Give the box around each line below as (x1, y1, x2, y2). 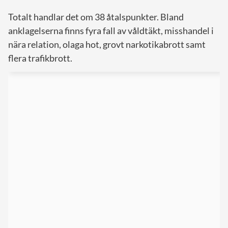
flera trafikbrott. (8, 52, 72, 64)
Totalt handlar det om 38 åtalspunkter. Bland (8, 11, 184, 22)
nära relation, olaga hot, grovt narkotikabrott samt (8, 38, 206, 50)
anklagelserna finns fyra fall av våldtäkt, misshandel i (8, 24, 214, 36)
